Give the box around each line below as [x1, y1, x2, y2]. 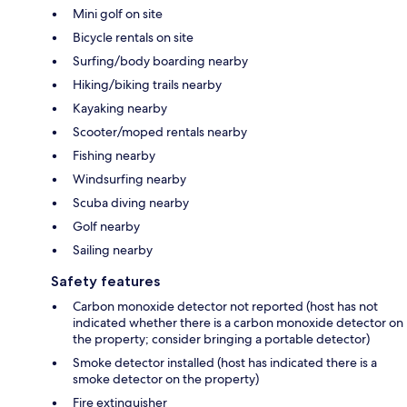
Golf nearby [73, 218, 140, 235]
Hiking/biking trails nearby [73, 76, 222, 94]
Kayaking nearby [73, 100, 167, 117]
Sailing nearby [73, 242, 153, 259]
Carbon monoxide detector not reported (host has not [73, 298, 378, 315]
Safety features [51, 273, 160, 291]
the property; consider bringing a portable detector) [73, 331, 370, 348]
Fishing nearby [73, 147, 155, 164]
